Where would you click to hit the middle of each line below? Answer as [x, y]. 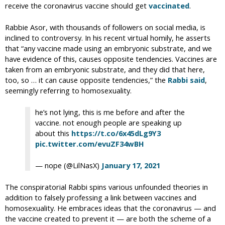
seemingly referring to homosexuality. [68, 91]
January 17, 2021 [131, 165]
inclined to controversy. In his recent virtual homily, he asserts [108, 38]
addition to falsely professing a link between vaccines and [101, 198]
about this [53, 133]
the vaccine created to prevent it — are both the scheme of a [108, 219]
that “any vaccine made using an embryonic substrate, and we [108, 48]
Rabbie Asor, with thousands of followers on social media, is [105, 27]
